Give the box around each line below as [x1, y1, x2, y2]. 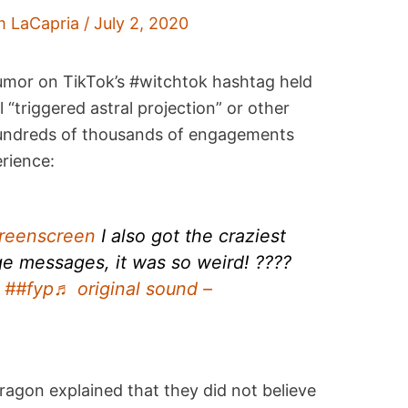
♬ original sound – [54, 277, 213, 300]
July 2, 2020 [94, 14, 189, 34]
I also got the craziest [96, 224, 287, 247]
